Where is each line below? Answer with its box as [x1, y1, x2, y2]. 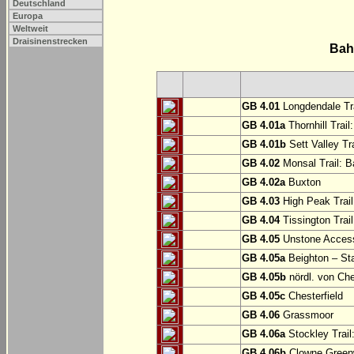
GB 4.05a [242, 252, 285, 265]
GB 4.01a [242, 119, 285, 132]
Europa [13, 11, 43, 21]
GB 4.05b [242, 271, 286, 284]
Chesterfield [285, 290, 343, 303]
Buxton [285, 176, 321, 189]
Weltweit [13, 24, 48, 33]
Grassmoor [280, 309, 333, 322]
